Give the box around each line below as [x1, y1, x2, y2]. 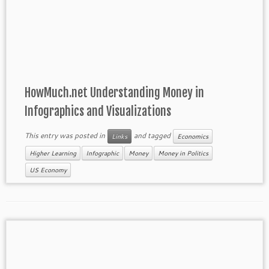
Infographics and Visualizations [24, 103, 171, 119]
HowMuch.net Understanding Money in [24, 85, 204, 100]
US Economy [29, 165, 67, 174]
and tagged [131, 130, 172, 141]
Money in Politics [157, 148, 208, 157]
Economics [177, 131, 208, 141]
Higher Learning [29, 148, 76, 157]
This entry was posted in [24, 130, 107, 141]
